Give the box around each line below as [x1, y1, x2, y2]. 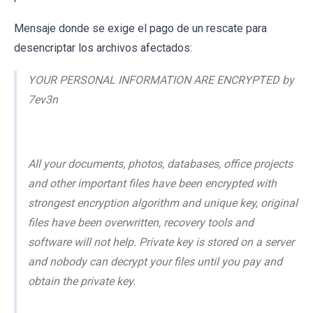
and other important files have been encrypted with [28, 176, 277, 190]
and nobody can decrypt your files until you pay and [28, 254, 282, 268]
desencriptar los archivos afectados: [14, 41, 192, 54]
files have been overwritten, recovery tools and [28, 215, 254, 229]
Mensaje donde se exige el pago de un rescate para [14, 21, 267, 35]
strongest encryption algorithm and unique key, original [28, 196, 298, 210]
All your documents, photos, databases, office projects [28, 156, 293, 170]
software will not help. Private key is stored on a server [28, 235, 294, 249]
